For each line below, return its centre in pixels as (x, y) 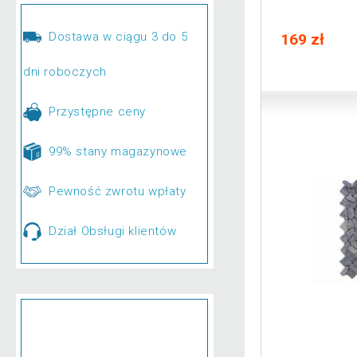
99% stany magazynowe (118, 151)
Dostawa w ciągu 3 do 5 (118, 36)
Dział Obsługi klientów (112, 231)
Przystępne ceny (97, 111)
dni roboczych (65, 71)
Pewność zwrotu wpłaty (117, 191)
